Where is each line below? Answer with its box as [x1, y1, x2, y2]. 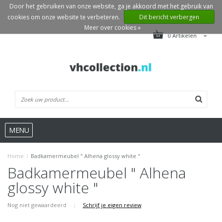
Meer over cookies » [84, 23, 141, 32]
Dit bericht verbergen [139, 13, 199, 21]
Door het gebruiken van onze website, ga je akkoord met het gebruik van [9, 2, 213, 10]
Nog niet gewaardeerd [7, 201, 68, 209]
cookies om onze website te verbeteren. [7, 13, 121, 21]
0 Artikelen [168, 32, 198, 39]
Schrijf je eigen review [83, 201, 141, 209]
